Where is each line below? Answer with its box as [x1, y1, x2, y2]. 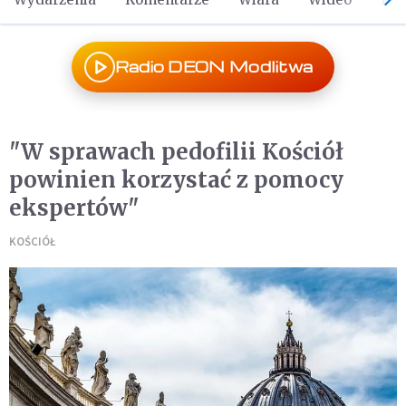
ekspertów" [9, 194, 140, 222]
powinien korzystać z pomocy [9, 166, 343, 194]
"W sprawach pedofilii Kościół [9, 138, 343, 166]
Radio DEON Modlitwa [114, 57, 314, 76]
